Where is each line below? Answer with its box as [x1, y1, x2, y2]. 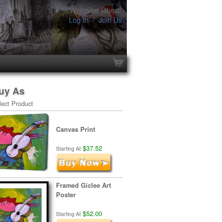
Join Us [99, 15, 122, 25]
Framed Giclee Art [56, 181, 111, 190]
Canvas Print [56, 125, 95, 134]
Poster [56, 190, 76, 199]
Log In [69, 15, 89, 25]
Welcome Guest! [70, 5, 122, 15]
